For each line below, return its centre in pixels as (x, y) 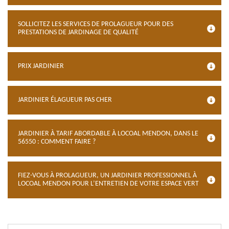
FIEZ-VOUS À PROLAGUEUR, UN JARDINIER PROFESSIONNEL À (107, 176)
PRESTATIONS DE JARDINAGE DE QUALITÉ (78, 32)
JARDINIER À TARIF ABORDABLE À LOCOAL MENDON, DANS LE (108, 134)
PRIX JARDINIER (41, 66)
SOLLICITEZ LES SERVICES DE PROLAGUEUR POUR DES (96, 24)
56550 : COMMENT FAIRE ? (57, 142)
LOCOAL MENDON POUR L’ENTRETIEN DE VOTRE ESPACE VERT (108, 184)
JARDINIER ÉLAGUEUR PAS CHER (65, 100)
